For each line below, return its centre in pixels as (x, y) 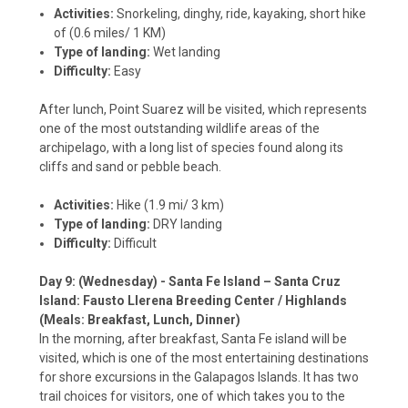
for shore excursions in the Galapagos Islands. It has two (199, 377)
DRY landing (187, 224)
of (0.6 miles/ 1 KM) (110, 33)
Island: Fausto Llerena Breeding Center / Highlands (193, 301)
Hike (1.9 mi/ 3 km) (169, 205)
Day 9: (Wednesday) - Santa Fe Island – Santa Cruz (190, 282)
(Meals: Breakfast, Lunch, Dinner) (140, 320)
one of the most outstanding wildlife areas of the (179, 129)
